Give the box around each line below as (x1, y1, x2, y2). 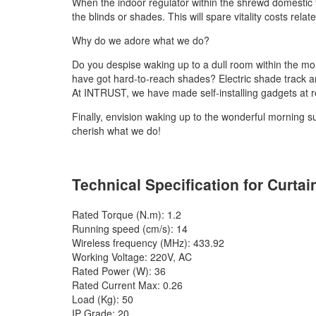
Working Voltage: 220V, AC (72, 249, 192, 264)
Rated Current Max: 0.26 (72, 277, 183, 292)
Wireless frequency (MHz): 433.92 (72, 235, 224, 250)
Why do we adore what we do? (72, 32, 209, 47)
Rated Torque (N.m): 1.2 (72, 207, 181, 221)
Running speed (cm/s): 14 (72, 221, 188, 236)
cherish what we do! (72, 123, 161, 138)
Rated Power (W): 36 (72, 263, 166, 278)
